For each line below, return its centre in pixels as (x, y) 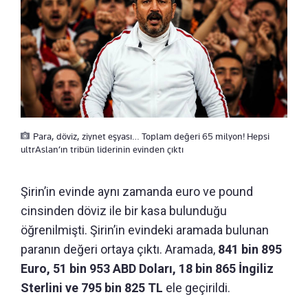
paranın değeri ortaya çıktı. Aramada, (118, 250)
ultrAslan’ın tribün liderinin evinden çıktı (102, 150)
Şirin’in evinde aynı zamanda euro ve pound (137, 192)
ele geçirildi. (198, 288)
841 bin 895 (249, 250)
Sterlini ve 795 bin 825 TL (93, 288)
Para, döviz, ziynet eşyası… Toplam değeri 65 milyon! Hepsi (151, 136)
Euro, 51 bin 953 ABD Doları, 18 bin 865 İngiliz (147, 269)
